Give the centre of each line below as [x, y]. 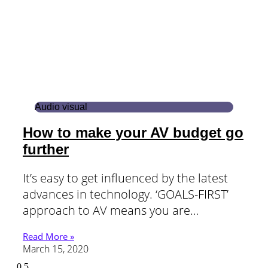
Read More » [48, 237]
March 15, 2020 [56, 249]
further [46, 150]
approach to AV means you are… [111, 211]
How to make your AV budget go [133, 133]
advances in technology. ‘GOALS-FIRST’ [126, 194]
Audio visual [61, 107]
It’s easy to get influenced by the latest [125, 178]
